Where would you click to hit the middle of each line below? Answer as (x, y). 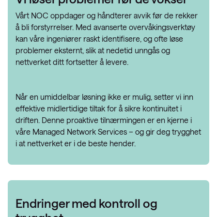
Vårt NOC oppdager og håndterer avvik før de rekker (107, 15)
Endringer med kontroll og (86, 203)
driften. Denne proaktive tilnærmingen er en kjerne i (104, 120)
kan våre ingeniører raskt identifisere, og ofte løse (99, 39)
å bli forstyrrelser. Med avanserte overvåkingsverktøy (105, 27)
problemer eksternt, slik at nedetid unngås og (93, 50)
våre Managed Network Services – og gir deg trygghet (108, 132)
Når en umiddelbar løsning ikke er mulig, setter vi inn (104, 97)
